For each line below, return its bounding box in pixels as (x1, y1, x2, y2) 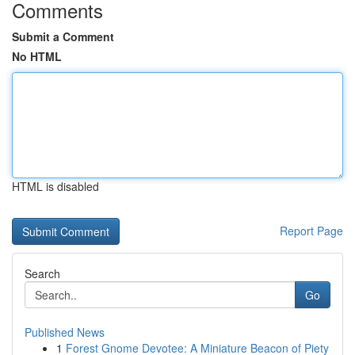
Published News (25, 324, 105, 340)
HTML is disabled (12, 178, 99, 194)
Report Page (280, 223, 343, 239)
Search (25, 265, 60, 281)
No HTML (12, 48, 62, 64)
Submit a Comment (12, 29, 114, 44)
